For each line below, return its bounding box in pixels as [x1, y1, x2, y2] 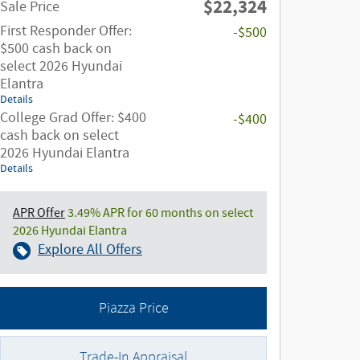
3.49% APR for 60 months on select [65, 205, 253, 222]
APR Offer [13, 205, 65, 222]
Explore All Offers [38, 240, 142, 260]
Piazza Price [98, 300, 169, 317]
